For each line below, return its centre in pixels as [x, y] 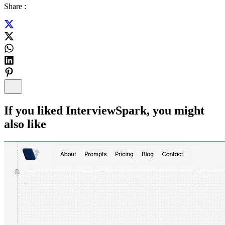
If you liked [35, 110]
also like [25, 124]
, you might [176, 110]
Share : [15, 6]
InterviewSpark [106, 110]
